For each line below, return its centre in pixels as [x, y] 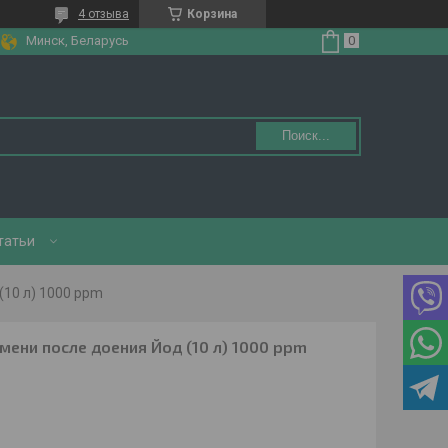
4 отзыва [103, 14]
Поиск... [306, 135]
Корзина [212, 14]
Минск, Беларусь [77, 40]
